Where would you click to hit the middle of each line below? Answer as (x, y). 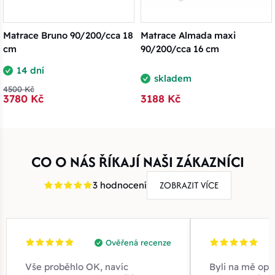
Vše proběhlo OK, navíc (77, 266)
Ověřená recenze (138, 242)
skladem (173, 78)
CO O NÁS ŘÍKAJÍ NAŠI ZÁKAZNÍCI (137, 161)
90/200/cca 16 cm (180, 48)
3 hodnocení (120, 185)
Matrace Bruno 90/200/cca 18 (68, 35)
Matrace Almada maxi (188, 35)
